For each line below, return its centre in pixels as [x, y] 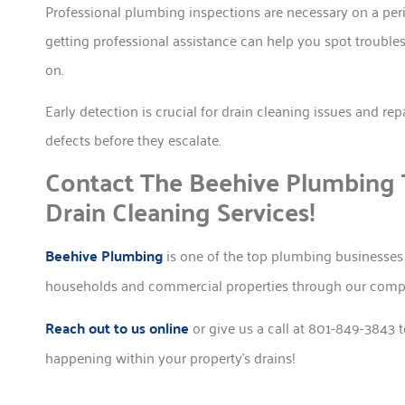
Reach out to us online [117, 327]
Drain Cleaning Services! [180, 212]
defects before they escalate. [133, 140]
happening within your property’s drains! [170, 357]
